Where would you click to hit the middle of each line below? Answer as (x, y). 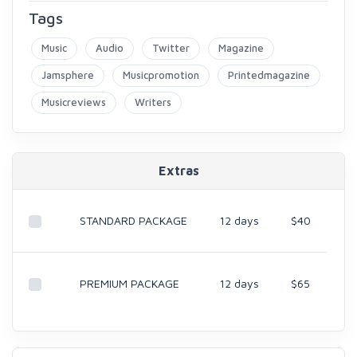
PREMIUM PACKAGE (129, 283)
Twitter (171, 48)
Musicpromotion (161, 75)
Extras (178, 171)
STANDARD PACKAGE (133, 220)
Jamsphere (68, 75)
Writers (153, 102)
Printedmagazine (269, 75)
